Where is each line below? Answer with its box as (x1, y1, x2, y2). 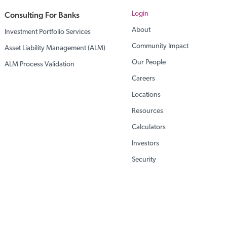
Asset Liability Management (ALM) (5, 45, 106, 52)
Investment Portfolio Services (5, 28, 91, 36)
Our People (132, 59, 166, 66)
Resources (132, 107, 164, 115)
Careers (132, 75, 156, 83)
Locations (132, 91, 161, 99)
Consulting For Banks (5, 10, 80, 20)
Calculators (132, 124, 166, 131)
